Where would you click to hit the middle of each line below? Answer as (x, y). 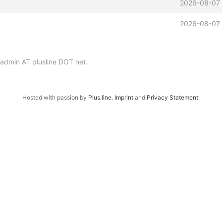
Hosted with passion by (55, 97)
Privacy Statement (172, 97)
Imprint (124, 97)
